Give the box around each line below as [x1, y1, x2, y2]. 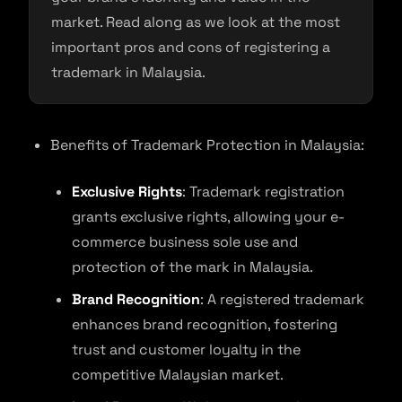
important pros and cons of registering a [51, 38, 330, 57]
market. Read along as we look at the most [51, 13, 340, 31]
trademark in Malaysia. [51, 63, 205, 82]
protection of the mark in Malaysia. [72, 258, 313, 276]
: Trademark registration [182, 182, 345, 201]
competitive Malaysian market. [72, 365, 284, 384]
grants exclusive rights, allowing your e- [72, 207, 345, 226]
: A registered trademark [200, 290, 364, 309]
